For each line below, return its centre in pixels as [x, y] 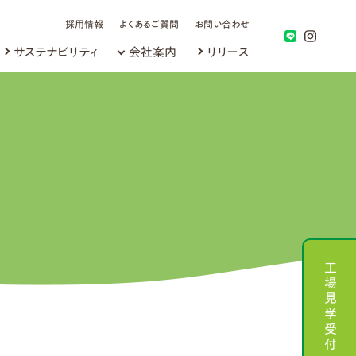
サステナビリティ [56, 52]
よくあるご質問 [149, 24]
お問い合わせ [222, 24]
